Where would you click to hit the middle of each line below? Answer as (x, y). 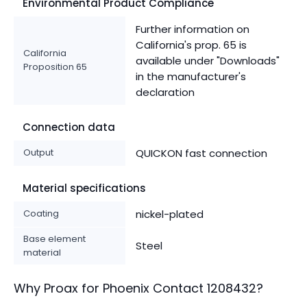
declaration (165, 92)
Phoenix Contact (153, 288)
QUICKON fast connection (201, 153)
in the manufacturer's (191, 76)
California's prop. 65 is (191, 45)
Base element (54, 238)
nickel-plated (170, 214)
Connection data (69, 127)
